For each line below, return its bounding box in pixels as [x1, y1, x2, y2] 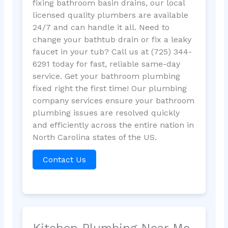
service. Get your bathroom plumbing [32, 71, 180, 81]
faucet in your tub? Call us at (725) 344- [32, 47, 192, 57]
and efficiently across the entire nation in [32, 120, 194, 130]
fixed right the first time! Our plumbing [32, 83, 187, 94]
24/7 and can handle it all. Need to [32, 22, 169, 33]
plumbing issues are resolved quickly [32, 108, 180, 118]
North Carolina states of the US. [32, 132, 157, 142]
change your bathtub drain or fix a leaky [32, 35, 191, 45]
